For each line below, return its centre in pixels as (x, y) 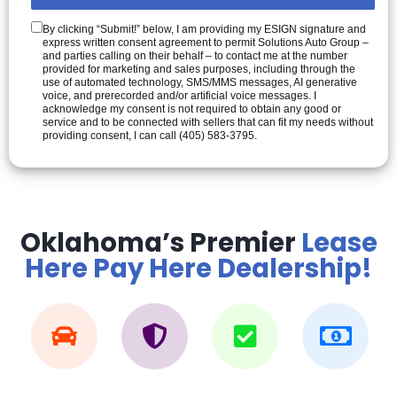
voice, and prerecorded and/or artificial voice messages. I (179, 96)
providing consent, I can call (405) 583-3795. (150, 136)
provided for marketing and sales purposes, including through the (199, 69)
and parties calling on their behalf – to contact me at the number (195, 56)
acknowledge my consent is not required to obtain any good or (192, 109)
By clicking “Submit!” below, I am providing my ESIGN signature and (204, 29)
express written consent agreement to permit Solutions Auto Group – (206, 43)
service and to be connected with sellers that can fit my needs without (208, 122)
